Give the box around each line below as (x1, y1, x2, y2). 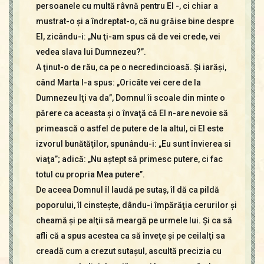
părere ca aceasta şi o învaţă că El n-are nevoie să (35, 108, 228, 118)
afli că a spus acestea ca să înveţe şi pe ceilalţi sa (35, 231, 225, 240)
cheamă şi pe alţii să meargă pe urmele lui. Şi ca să (35, 216, 232, 225)
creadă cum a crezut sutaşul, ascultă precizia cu (35, 246, 222, 256)
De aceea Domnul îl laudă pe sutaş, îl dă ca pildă (35, 185, 219, 194)
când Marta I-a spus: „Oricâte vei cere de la (35, 78, 201, 87)
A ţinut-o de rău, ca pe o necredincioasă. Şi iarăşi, (35, 62, 226, 72)
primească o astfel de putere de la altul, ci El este (35, 124, 223, 133)
